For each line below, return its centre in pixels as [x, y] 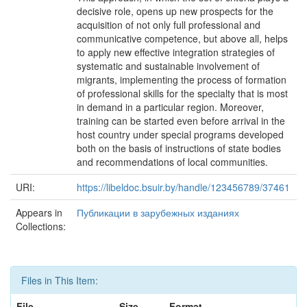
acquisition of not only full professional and [169, 25]
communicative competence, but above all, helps [182, 38]
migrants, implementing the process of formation [182, 79]
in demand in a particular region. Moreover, [170, 107]
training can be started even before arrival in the [181, 121]
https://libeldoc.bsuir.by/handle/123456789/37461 [183, 187]
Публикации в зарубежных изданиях [158, 212]
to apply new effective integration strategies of [176, 52]
